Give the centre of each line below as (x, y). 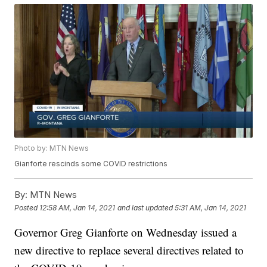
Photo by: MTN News (52, 148)
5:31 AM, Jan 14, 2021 (211, 207)
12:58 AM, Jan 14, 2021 (77, 207)
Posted (27, 207)
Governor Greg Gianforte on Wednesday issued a (126, 232)
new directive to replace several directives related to (129, 250)
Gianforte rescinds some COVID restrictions (91, 164)
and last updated (145, 207)
